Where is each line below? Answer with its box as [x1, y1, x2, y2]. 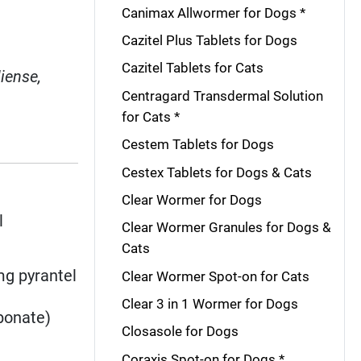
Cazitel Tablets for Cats [121, 60, 263, 77]
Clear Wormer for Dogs [121, 191, 262, 208]
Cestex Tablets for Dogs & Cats [121, 164, 312, 180]
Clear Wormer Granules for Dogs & [121, 219, 331, 236]
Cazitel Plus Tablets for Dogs [121, 32, 297, 48]
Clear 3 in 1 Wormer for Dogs [121, 296, 298, 312]
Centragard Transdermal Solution [121, 87, 323, 104]
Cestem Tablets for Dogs [121, 136, 274, 153]
